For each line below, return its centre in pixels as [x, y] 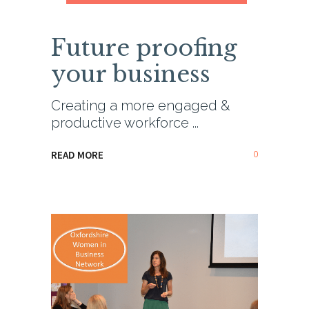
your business [131, 74]
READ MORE [77, 154]
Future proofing [144, 48]
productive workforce [122, 123]
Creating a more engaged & [141, 106]
